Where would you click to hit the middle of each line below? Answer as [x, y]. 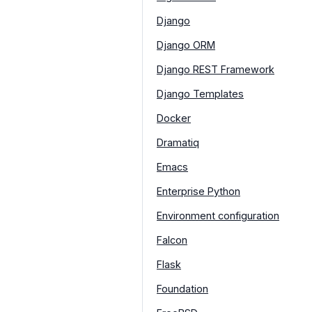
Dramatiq [178, 142]
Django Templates [200, 93]
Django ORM [186, 45]
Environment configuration [218, 215]
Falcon [172, 240]
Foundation [182, 288]
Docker [174, 118]
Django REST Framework [216, 69]
